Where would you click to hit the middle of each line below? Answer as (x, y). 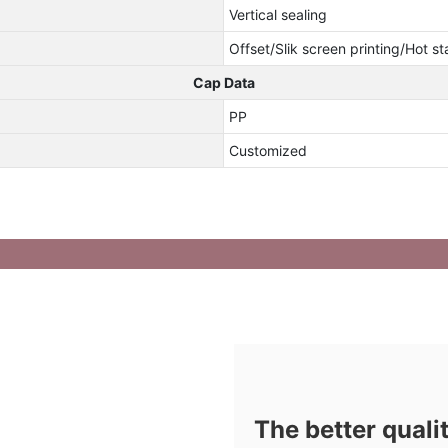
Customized (267, 150)
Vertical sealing (277, 14)
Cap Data (224, 82)
